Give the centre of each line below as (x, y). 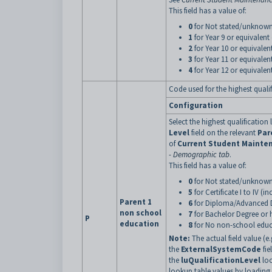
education (139, 224)
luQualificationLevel (221, 260)
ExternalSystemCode (221, 249)
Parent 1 (136, 202)
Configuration (196, 105)
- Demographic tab (199, 155)
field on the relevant (223, 133)
